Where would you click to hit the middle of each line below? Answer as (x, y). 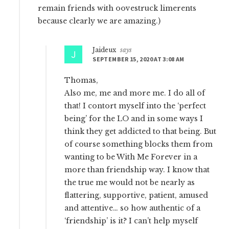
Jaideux (105, 50)
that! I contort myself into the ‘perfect (135, 106)
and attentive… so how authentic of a (133, 208)
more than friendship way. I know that (137, 169)
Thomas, (82, 80)
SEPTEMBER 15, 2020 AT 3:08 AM (139, 59)
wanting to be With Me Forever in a (131, 157)
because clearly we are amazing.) (99, 21)
